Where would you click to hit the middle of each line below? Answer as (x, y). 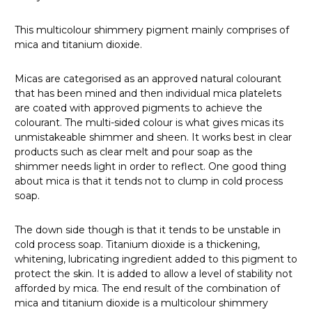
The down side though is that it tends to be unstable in (148, 229)
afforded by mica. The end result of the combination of (147, 288)
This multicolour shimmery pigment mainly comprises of (152, 30)
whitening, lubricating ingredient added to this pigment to (156, 259)
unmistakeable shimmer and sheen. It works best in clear (153, 137)
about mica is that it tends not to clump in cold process (149, 181)
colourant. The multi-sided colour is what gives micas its (149, 122)
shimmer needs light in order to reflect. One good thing (150, 166)
